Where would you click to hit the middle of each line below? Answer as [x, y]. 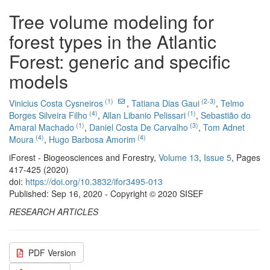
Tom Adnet [224, 127]
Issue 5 [218, 157]
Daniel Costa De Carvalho [139, 127]
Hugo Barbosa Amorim [92, 139]
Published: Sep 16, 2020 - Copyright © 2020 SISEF [106, 193]
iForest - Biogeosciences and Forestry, [84, 157]
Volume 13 [179, 157]
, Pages [246, 157]
